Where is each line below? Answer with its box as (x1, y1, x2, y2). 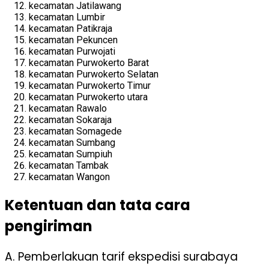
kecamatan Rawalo (29, 102, 107, 114)
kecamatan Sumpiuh (29, 148, 112, 160)
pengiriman (5, 216, 92, 236)
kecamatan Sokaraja (29, 113, 112, 125)
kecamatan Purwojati (29, 45, 115, 57)
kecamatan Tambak (29, 159, 109, 171)
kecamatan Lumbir (29, 11, 105, 23)
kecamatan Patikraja (29, 22, 112, 34)
